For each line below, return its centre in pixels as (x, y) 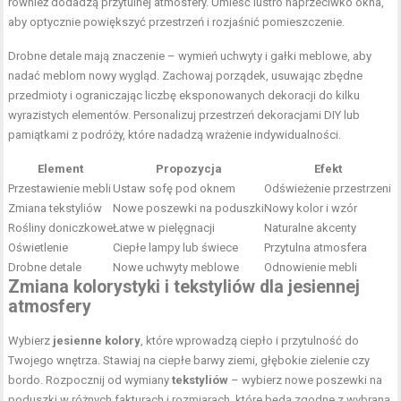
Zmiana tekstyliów (55, 209)
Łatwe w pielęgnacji (164, 228)
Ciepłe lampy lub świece (176, 248)
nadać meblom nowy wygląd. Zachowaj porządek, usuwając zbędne (186, 76)
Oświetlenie (38, 248)
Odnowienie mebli (311, 268)
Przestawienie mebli (60, 189)
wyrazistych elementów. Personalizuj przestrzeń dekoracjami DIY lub (184, 115)
